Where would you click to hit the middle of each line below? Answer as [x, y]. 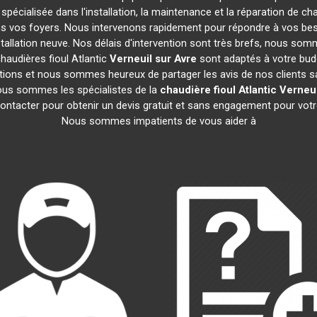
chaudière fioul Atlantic [218, 90]
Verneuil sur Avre [153, 59]
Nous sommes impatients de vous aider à [158, 121]
